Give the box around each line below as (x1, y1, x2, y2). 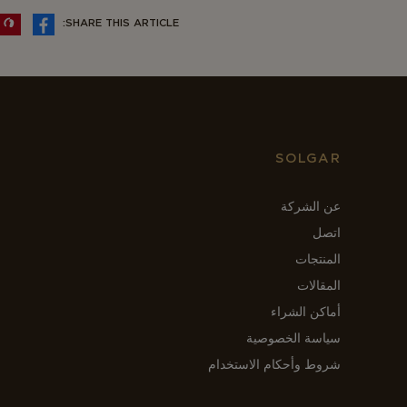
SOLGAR (274, 150, 341, 165)
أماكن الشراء (270, 303, 341, 319)
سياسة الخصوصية (245, 330, 341, 345)
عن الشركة (280, 198, 341, 213)
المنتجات (294, 251, 341, 266)
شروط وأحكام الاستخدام (207, 356, 341, 372)
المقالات (296, 277, 341, 293)
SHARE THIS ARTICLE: (65, 15, 179, 29)
